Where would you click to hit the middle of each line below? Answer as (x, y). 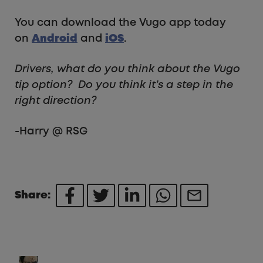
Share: (35, 196)
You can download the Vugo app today (120, 23)
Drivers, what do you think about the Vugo (127, 70)
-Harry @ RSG (51, 132)
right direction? (55, 101)
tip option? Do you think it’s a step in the (124, 85)
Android (55, 39)
